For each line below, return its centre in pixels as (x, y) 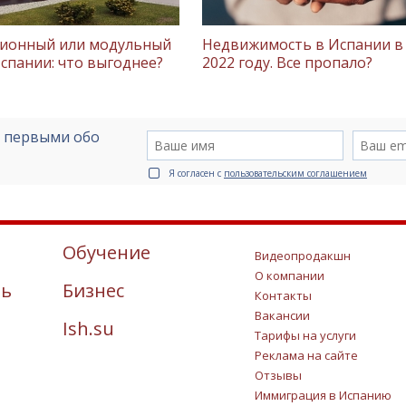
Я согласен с (196, 173)
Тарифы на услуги (305, 335)
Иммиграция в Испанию (323, 395)
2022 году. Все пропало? (287, 62)
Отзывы (278, 375)
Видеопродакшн (302, 255)
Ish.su (88, 328)
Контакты (283, 295)
